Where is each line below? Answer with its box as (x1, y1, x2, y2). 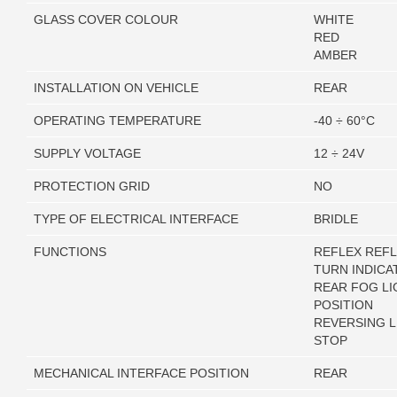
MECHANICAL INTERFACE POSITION (34, 366, 249, 381)
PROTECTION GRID (34, 179, 150, 194)
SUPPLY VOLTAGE (34, 146, 141, 161)
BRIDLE (314, 212, 358, 227)
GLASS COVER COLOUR (34, 12, 178, 27)
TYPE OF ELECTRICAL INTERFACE (34, 212, 238, 227)
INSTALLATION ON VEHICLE (34, 81, 198, 96)
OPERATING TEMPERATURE (34, 113, 201, 128)
